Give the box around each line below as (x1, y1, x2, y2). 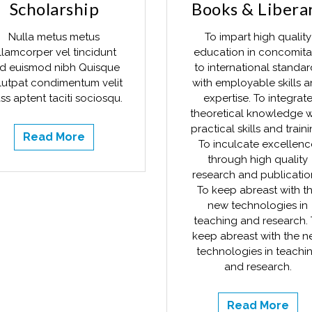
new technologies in (208, 199, 309, 212)
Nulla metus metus (8, 31, 100, 43)
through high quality (208, 153, 309, 166)
